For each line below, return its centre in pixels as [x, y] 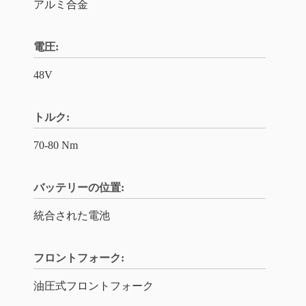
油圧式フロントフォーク [94, 286]
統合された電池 [72, 215]
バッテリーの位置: [79, 187]
